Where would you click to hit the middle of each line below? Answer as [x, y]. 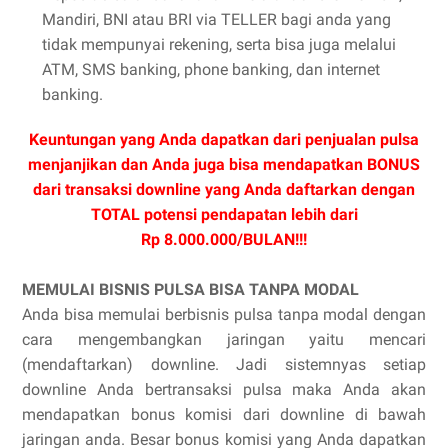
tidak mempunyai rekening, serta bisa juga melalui [219, 44]
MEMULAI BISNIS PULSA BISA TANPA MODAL [190, 289]
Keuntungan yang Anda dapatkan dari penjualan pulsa [224, 139]
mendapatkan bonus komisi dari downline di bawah [224, 414]
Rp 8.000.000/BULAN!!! [224, 239]
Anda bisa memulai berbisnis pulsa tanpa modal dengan [224, 314]
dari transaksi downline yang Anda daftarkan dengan [224, 189]
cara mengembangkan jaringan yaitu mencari [224, 339]
